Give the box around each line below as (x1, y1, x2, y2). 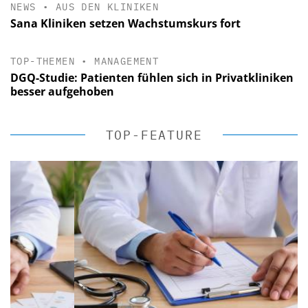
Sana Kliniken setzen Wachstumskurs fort (10, 15, 241, 31)
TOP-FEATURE (105, 126, 203, 143)
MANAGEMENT (94, 54, 159, 67)
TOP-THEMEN (10, 54, 76, 67)
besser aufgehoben (10, 83, 114, 99)
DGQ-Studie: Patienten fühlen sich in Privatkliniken (10, 69, 294, 85)
